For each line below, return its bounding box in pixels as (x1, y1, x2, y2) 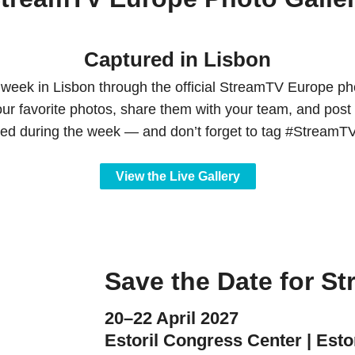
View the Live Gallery (115, 169, 240, 183)
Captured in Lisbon (84, 47, 271, 71)
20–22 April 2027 (105, 307, 239, 328)
